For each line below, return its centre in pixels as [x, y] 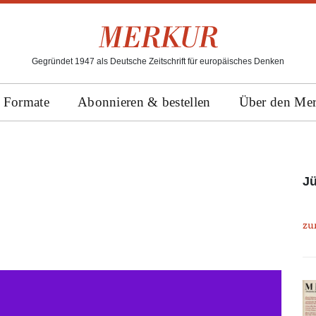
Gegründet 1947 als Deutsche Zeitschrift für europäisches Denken [158, 61]
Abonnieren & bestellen [144, 102]
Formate [26, 102]
